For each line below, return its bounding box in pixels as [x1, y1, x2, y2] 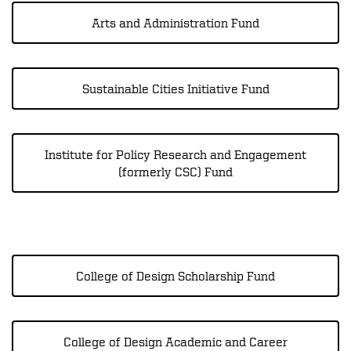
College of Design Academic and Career [63, 335, 288, 349]
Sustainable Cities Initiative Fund [81, 81, 270, 96]
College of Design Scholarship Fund [76, 269, 275, 283]
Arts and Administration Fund [92, 16, 259, 30]
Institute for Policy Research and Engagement [45, 147, 306, 161]
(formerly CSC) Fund [118, 165, 233, 179]
